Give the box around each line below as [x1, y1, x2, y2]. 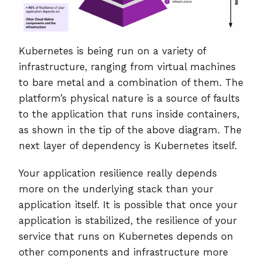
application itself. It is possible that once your [19, 198, 237, 211]
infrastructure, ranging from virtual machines [19, 60, 236, 73]
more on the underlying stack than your [19, 182, 213, 195]
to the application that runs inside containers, [19, 108, 239, 120]
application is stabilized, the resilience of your [19, 214, 237, 226]
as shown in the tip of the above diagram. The [19, 123, 242, 136]
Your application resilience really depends [19, 167, 217, 179]
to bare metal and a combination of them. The [19, 76, 243, 88]
